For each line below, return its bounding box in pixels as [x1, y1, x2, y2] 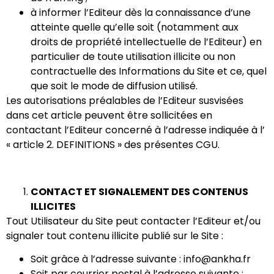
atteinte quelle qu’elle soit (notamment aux [31, 20, 239, 35]
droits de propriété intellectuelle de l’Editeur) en [31, 35, 262, 50]
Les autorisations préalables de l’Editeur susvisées [6, 94, 243, 108]
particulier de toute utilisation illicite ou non [31, 50, 235, 64]
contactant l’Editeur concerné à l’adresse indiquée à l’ [6, 123, 265, 138]
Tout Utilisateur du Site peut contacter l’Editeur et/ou [6, 214, 261, 229]
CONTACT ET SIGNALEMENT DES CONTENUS [31, 185, 248, 199]
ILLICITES [31, 199, 76, 214]
